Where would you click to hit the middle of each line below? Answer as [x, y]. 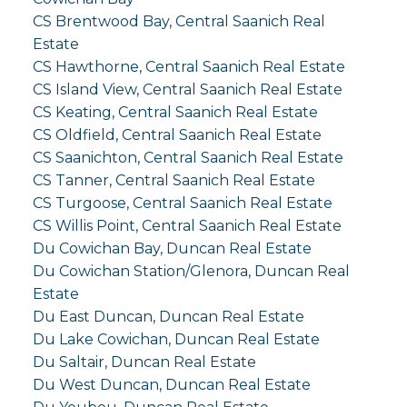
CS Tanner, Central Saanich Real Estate [174, 180]
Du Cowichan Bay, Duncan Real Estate [172, 248]
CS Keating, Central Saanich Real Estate [175, 112]
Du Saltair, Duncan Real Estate [144, 362]
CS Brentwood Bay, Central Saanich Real [179, 21]
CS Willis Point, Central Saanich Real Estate [187, 225]
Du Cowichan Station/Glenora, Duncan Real [191, 271]
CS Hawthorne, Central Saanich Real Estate [189, 66]
